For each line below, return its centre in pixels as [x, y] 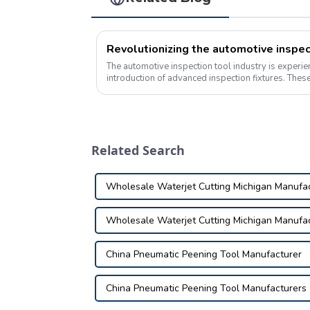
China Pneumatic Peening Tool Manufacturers [206, 289]
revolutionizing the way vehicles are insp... [192, 90]
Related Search [138, 151]
